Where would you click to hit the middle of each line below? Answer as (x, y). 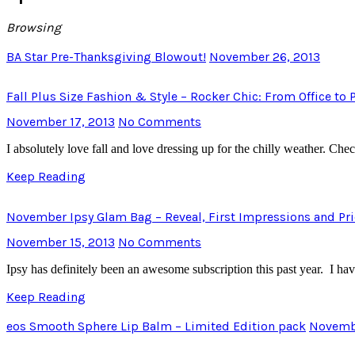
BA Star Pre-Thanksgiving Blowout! (106, 56)
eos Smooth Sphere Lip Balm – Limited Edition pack (156, 326)
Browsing (34, 27)
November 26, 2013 (265, 56)
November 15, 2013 (61, 242)
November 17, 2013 (61, 122)
